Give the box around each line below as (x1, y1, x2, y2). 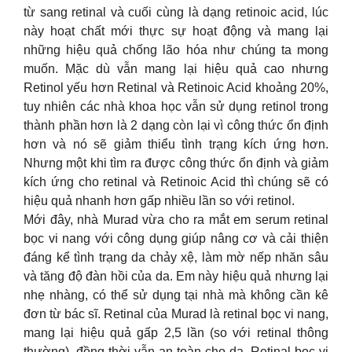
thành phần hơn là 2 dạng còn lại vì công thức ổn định (24, 119, 328, 132)
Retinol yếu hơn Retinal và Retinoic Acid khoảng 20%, (24, 81, 328, 94)
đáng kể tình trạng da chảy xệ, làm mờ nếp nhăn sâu (24, 251, 328, 264)
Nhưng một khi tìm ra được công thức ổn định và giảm (24, 156, 328, 170)
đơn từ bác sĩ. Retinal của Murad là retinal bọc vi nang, (24, 307, 328, 321)
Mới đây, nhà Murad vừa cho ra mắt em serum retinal (24, 213, 328, 226)
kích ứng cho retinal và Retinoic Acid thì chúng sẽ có (24, 175, 328, 189)
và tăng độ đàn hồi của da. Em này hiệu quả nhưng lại (24, 269, 328, 283)
